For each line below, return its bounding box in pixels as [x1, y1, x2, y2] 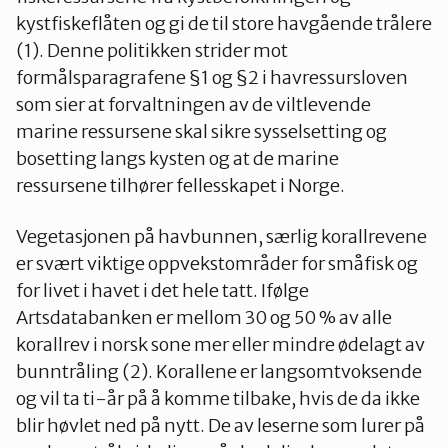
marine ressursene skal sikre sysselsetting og [16, 120, 387, 144]
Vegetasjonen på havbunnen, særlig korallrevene [16, 225, 427, 249]
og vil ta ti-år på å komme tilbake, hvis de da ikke [16, 387, 420, 411]
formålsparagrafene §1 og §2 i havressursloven [16, 66, 408, 90]
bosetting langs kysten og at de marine [16, 147, 339, 171]
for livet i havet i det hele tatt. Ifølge [16, 279, 309, 303]
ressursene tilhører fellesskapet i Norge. [16, 174, 348, 198]
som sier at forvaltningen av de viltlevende [16, 93, 371, 117]
